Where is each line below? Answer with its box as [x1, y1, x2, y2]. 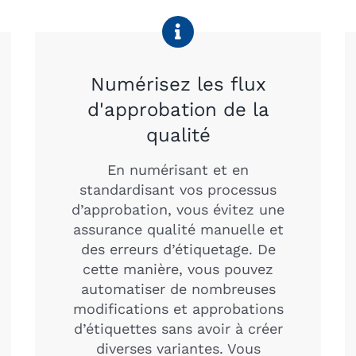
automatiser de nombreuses [80, 280, 276, 297]
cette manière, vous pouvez [83, 260, 273, 277]
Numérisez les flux [90, 72, 266, 95]
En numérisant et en [107, 161, 249, 178]
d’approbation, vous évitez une [72, 200, 284, 218]
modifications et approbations [72, 300, 284, 317]
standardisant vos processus [79, 180, 277, 198]
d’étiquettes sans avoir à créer [73, 319, 283, 337]
